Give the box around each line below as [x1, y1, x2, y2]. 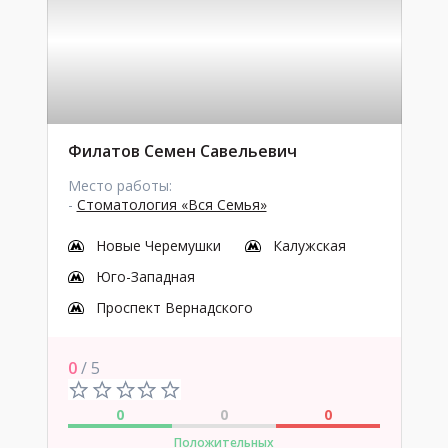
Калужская [272, 236, 346, 255]
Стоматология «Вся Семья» [76, 195, 267, 214]
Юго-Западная [95, 267, 195, 286]
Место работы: [67, 176, 172, 195]
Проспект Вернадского [95, 298, 253, 317]
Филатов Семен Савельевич [67, 140, 297, 162]
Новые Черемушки [95, 236, 221, 255]
